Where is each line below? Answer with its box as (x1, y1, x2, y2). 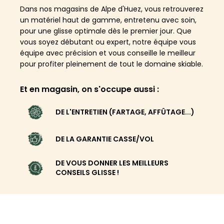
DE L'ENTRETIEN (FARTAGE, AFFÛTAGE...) (55, 107, 194, 117)
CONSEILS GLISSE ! (55, 167, 119, 178)
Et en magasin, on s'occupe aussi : (20, 83, 159, 95)
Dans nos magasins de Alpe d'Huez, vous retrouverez (20, 3, 203, 14)
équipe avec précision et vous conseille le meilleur (20, 47, 195, 58)
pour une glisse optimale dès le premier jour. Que (20, 25, 191, 36)
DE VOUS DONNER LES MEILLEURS (55, 158, 168, 168)
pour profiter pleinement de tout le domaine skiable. (20, 58, 203, 69)
